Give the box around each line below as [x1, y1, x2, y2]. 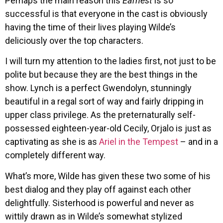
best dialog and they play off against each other [5, 184, 191, 195]
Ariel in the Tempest [99, 136, 178, 147]
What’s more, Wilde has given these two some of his [5, 170, 211, 181]
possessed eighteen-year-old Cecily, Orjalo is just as [5, 123, 212, 134]
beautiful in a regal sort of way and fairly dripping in [5, 96, 204, 107]
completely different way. [5, 150, 106, 161]
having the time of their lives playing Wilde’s [5, 21, 176, 32]
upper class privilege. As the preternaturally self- [5, 110, 196, 120]
